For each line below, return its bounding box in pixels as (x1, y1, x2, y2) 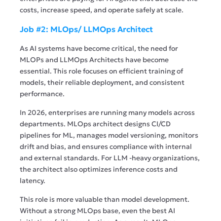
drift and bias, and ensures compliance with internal (20, 142, 192, 151)
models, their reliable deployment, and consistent (20, 77, 184, 87)
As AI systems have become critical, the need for (20, 43, 178, 53)
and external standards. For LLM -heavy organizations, (20, 153, 200, 162)
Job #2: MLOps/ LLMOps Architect (20, 24, 153, 34)
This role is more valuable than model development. (20, 194, 189, 204)
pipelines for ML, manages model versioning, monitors (20, 130, 198, 140)
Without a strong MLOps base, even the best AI (20, 206, 175, 215)
